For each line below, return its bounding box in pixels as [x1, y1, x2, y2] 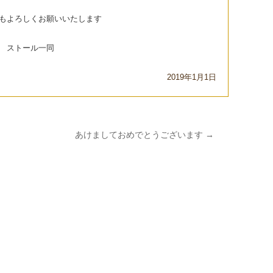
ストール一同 [6, 43, 54, 53]
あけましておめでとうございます [75, 130, 206, 140]
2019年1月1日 [167, 73, 217, 82]
